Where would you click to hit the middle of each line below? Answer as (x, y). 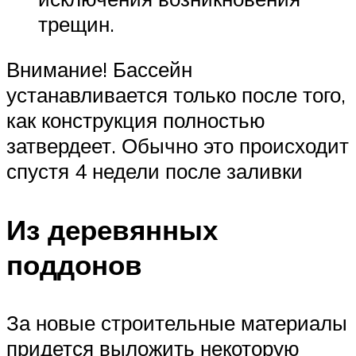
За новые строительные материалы (177, 322)
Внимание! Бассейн (99, 70)
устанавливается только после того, (176, 95)
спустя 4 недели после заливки (155, 171)
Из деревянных (112, 229)
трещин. (76, 23)
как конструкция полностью (136, 120)
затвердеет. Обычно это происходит (178, 146)
